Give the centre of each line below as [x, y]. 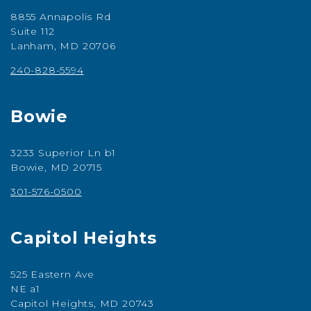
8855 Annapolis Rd [61, 17]
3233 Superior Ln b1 [64, 153]
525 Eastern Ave [52, 274]
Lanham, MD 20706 [63, 46]
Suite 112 [33, 31]
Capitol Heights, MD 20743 [82, 303]
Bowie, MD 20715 [56, 167]
